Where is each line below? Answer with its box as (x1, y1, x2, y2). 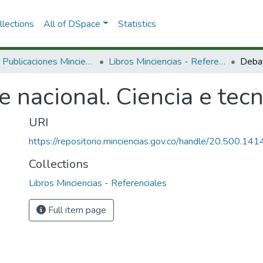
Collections (29, 156, 89, 172)
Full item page (46, 204, 106, 217)
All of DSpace (43, 17, 100, 31)
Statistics (117, 17, 156, 31)
